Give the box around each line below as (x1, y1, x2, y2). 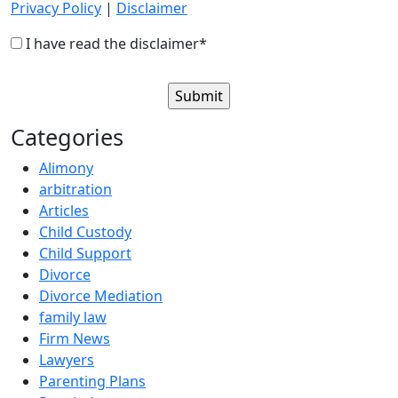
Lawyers (39, 350, 94, 370)
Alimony (39, 158, 93, 178)
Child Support (39, 243, 131, 263)
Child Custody (39, 222, 131, 242)
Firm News (39, 329, 110, 348)
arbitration (39, 179, 112, 199)
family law (39, 307, 107, 327)
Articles (39, 201, 89, 220)
